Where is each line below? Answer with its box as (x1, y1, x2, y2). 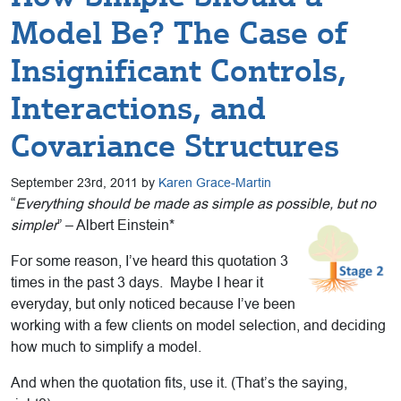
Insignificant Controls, (11, 52, 346, 90)
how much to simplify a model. (11, 339, 201, 355)
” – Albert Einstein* (57, 218, 175, 234)
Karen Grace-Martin (158, 175, 271, 191)
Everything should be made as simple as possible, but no (15, 196, 376, 212)
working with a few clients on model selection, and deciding (11, 318, 386, 334)
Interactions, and (11, 90, 266, 128)
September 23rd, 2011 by (11, 175, 158, 191)
